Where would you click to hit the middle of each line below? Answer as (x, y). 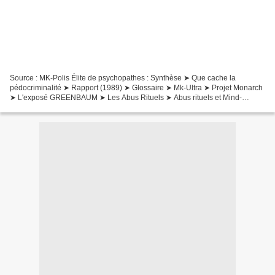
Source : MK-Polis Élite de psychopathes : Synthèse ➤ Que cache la (123, 78)
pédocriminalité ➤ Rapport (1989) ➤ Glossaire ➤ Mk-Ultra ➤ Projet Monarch (136, 88)
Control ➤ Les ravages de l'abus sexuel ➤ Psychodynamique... (114, 108)
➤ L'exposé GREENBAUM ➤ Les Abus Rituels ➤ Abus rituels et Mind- (126, 98)
